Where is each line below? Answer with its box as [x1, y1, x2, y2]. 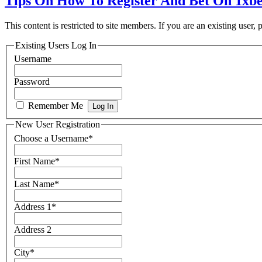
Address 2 [14, 225, 51, 235]
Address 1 [14, 202, 51, 212]
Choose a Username [14, 133, 88, 143]
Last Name [14, 179, 54, 189]
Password [14, 77, 50, 87]
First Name [14, 156, 55, 166]
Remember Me [26, 101, 88, 111]
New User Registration [15, 119, 100, 130]
